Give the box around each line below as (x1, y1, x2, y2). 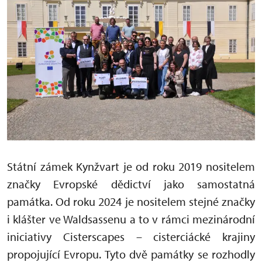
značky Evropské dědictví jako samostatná (7, 176, 255, 191)
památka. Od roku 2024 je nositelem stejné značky (7, 194, 255, 209)
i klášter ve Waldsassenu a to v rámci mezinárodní (7, 211, 255, 226)
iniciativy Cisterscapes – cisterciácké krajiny (7, 229, 255, 244)
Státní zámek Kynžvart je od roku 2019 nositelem (7, 158, 255, 174)
